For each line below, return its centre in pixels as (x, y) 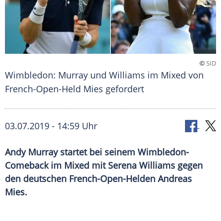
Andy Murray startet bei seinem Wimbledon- (97, 152)
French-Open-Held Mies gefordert (74, 89)
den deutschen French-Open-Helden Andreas (98, 179)
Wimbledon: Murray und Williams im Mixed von (104, 75)
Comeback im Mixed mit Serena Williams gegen (104, 166)
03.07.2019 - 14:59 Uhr (51, 126)
